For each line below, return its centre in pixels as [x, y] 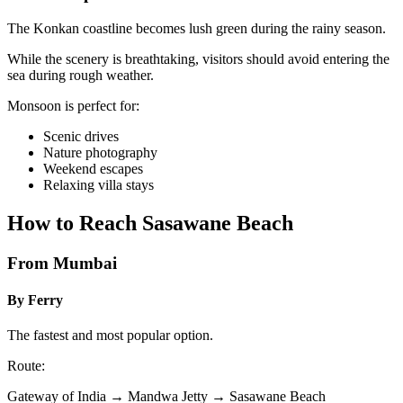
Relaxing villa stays [99, 185]
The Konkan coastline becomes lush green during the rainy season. [197, 29]
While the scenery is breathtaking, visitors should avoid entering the [198, 59]
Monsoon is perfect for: [73, 106]
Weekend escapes [93, 169]
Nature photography [100, 153]
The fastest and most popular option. [110, 336]
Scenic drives [81, 137]
